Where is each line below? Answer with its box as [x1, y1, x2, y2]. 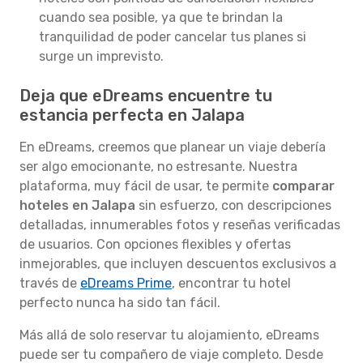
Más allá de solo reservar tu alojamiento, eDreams [19, 327, 319, 343]
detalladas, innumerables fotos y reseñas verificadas [19, 217, 340, 233]
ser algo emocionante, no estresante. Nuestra [19, 159, 297, 174]
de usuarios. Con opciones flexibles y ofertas [19, 237, 291, 252]
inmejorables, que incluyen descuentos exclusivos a [19, 256, 336, 271]
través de [19, 275, 80, 291]
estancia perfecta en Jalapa [19, 105, 245, 125]
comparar [272, 178, 335, 194]
